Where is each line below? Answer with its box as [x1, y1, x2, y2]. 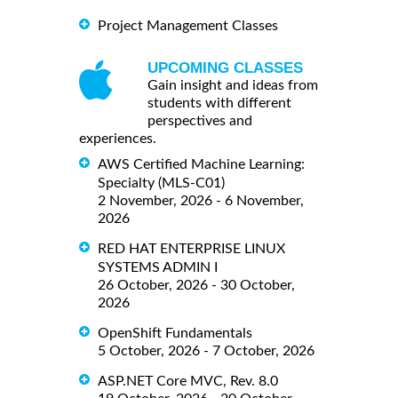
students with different [147, 96, 291, 111]
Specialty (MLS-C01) [98, 175, 225, 190]
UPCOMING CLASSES [147, 60, 303, 77]
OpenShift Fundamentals [98, 325, 252, 340]
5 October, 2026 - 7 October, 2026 [98, 343, 314, 358]
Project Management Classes [98, 19, 278, 34]
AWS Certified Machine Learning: [98, 157, 305, 171]
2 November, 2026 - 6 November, [98, 193, 304, 208]
